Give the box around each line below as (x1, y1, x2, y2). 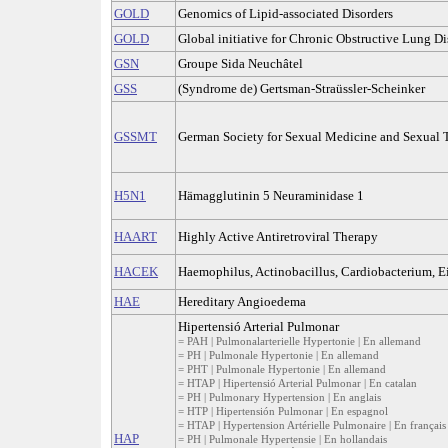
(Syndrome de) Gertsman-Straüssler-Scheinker (178, 81, 425, 97)
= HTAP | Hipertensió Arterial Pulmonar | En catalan (178, 377, 417, 390)
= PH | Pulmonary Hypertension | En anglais (178, 391, 381, 404)
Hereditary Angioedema (178, 294, 306, 310)
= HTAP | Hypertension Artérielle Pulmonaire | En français (178, 419, 446, 432)
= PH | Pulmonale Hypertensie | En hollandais (178, 433, 387, 446)
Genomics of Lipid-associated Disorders (178, 6, 393, 22)
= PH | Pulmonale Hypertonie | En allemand (178, 349, 379, 362)
